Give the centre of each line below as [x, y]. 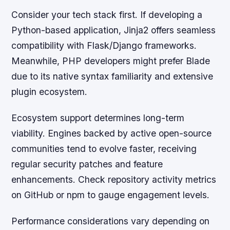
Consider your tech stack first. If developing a [107, 14]
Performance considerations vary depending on [111, 221]
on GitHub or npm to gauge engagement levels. [111, 195]
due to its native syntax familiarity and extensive [112, 76]
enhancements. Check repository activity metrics [114, 179]
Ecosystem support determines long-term [98, 118]
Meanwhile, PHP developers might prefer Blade [111, 61]
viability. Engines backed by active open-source [112, 133]
